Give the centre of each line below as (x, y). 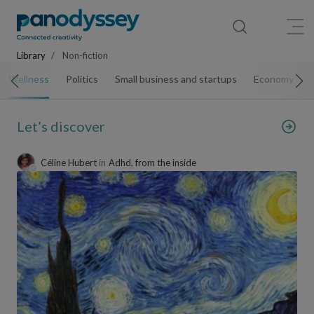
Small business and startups (176, 79)
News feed (156, 6)
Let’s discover (61, 126)
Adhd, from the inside (152, 163)
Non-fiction (84, 55)
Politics (82, 79)
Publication (273, 6)
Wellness (29, 79)
